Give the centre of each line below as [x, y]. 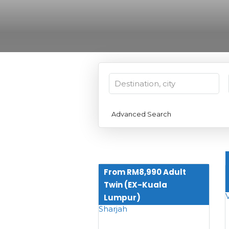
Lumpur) [122, 197]
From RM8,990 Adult [145, 172]
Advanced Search [141, 114]
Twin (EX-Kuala [135, 185]
